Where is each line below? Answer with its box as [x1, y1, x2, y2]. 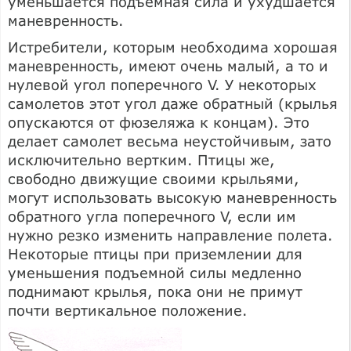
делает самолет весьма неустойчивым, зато [8, 132, 331, 150]
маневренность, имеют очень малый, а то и [8, 56, 328, 74]
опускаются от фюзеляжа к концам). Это [8, 113, 309, 131]
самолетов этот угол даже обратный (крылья [8, 94, 338, 112]
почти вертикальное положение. [8, 301, 248, 319]
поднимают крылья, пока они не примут [8, 282, 302, 300]
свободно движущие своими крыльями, [8, 169, 299, 187]
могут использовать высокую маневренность [8, 188, 337, 206]
